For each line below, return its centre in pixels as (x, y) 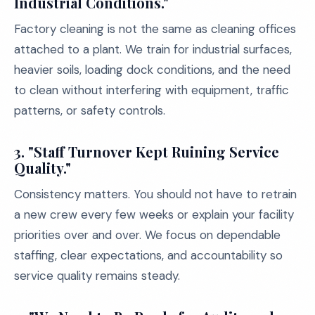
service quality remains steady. (97, 276)
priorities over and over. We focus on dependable (147, 235)
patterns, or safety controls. (90, 110)
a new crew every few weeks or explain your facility (154, 214)
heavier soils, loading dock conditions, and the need (152, 70)
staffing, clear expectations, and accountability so (148, 255)
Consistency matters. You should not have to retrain (155, 194)
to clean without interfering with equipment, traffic (152, 90)
